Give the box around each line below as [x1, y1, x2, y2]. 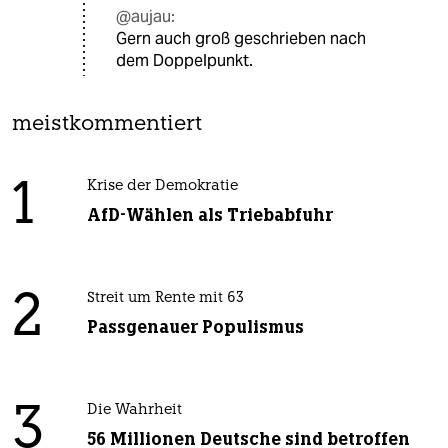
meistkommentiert [12, 114, 202, 136]
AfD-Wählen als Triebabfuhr [86, 204, 333, 227]
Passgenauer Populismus [86, 316, 304, 339]
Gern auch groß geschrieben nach [116, 28, 366, 50]
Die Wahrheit [86, 403, 182, 419]
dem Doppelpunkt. [116, 50, 253, 72]
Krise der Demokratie [86, 179, 238, 195]
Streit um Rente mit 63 [86, 291, 244, 307]
